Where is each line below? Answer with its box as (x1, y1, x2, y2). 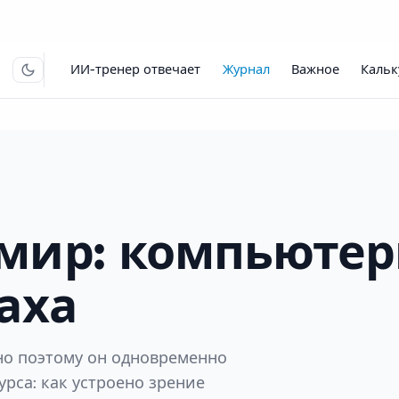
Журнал (222, 61, 270, 77)
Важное (291, 61, 340, 77)
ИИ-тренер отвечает (70, 61, 201, 77)
